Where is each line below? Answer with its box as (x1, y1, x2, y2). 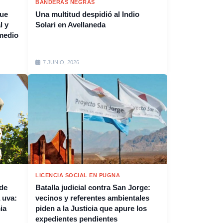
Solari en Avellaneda (35, 20, 106, 29)
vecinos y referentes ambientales (35, 194, 149, 202)
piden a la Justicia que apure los (35, 204, 147, 213)
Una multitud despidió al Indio (35, 10, 139, 18)
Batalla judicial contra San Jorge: (35, 183, 150, 192)
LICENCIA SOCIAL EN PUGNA (35, 172, 120, 178)
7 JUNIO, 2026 (43, 59, 79, 65)
